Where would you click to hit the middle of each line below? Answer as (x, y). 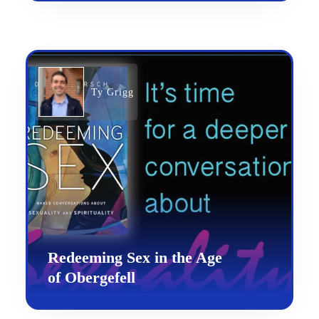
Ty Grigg (112, 92)
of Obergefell (91, 277)
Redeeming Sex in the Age (135, 257)
